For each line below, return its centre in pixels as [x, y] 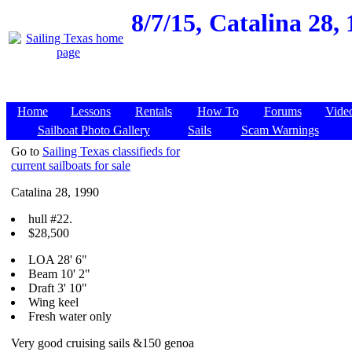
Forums [282, 111]
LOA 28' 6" [58, 260]
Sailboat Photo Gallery [93, 130]
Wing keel [53, 302]
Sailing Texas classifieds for [111, 151]
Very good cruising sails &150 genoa [103, 343]
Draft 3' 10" [58, 288]
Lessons [91, 111]
